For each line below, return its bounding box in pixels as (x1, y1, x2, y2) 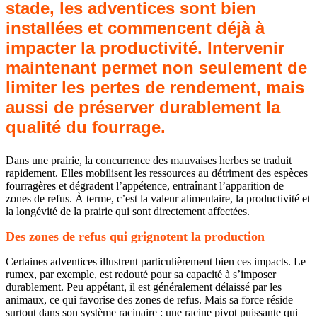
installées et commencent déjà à (6, 18, 265, 38)
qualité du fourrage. (6, 117, 166, 137)
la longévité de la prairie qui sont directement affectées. (6, 205, 250, 218)
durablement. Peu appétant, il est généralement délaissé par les (6, 281, 282, 294)
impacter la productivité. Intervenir (6, 38, 284, 58)
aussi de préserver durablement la (6, 98, 280, 117)
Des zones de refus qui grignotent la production (6, 229, 265, 244)
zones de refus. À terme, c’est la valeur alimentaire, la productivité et (6, 192, 310, 205)
